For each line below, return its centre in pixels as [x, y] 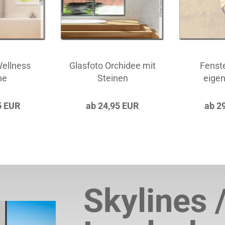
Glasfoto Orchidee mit [113, 66]
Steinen [113, 78]
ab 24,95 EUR [113, 106]
